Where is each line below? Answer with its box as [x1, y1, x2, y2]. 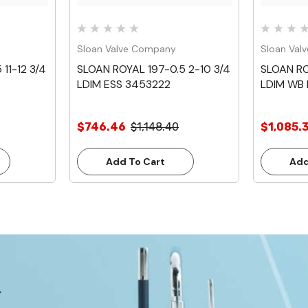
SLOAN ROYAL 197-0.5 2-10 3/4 [77, 62, 230, 77]
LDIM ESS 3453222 [77, 77, 170, 92]
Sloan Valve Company [77, 43, 176, 56]
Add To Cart [106, 155, 165, 168]
